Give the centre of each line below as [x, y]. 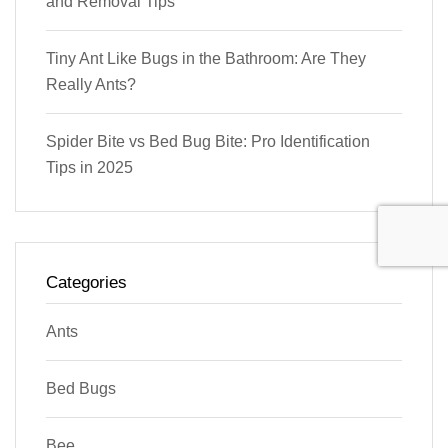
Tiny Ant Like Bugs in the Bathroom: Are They [206, 58]
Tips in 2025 [89, 167]
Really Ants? [91, 84]
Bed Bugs [81, 388]
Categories [86, 282]
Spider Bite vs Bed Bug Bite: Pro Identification [208, 141]
